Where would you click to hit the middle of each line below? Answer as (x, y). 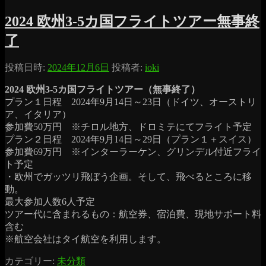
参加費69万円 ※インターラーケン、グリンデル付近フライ (133, 151)
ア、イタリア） (38, 114)
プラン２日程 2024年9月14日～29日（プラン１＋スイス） (131, 139)
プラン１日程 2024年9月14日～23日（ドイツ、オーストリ (131, 102)
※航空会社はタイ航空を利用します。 (85, 239)
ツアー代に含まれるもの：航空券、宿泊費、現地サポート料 (133, 214)
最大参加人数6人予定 (50, 201)
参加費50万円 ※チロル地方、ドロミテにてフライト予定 (128, 126)
